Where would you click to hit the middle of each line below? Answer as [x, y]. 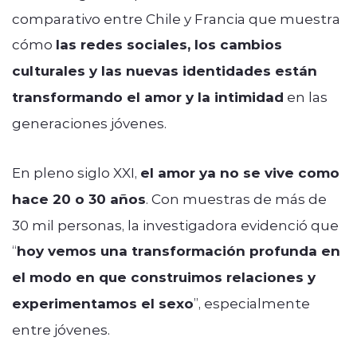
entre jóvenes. [61, 329]
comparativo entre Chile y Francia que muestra [176, 18]
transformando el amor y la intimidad [148, 96]
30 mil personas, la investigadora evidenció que [175, 224]
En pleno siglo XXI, [76, 172]
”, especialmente [252, 302]
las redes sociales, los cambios [169, 44]
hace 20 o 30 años [79, 198]
